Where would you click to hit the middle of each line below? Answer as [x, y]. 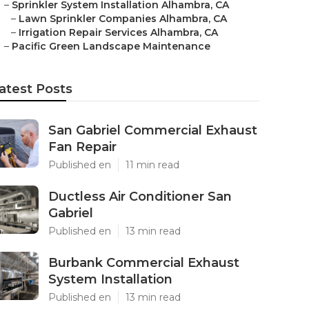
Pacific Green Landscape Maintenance [111, 46]
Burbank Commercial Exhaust [144, 263]
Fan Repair [82, 147]
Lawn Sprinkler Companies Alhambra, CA [123, 19]
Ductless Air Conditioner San [140, 197]
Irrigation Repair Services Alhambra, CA [118, 32]
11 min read [152, 165]
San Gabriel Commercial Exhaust [153, 130]
